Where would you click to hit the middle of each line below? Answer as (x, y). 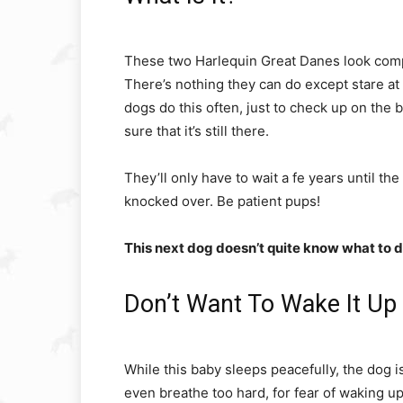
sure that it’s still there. (197, 131)
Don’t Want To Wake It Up (260, 304)
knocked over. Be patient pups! (222, 201)
